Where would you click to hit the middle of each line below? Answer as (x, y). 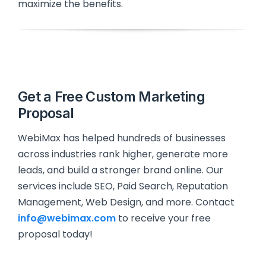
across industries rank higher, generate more (123, 154)
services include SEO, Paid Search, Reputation (123, 186)
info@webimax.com (67, 218)
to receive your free (163, 218)
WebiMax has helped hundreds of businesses (122, 138)
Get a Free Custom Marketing (112, 96)
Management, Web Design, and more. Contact (126, 202)
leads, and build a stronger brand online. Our (121, 170)
